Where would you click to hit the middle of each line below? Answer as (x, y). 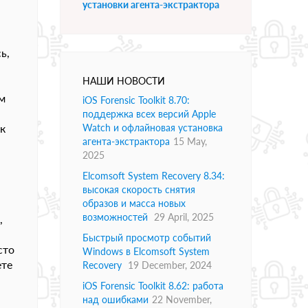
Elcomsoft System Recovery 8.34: (154, 176)
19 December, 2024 (170, 265)
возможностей (117, 217)
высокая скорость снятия (139, 190)
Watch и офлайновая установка (153, 128)
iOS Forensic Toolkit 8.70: (136, 100)
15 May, (190, 142)
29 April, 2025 (184, 217)
